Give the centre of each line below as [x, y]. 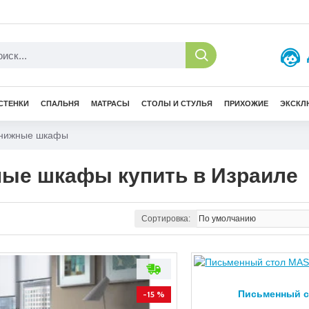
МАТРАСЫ [110, 103]
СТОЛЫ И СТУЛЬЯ [177, 103]
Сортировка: [166, 219]
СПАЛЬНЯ [60, 103]
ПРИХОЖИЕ [246, 103]
